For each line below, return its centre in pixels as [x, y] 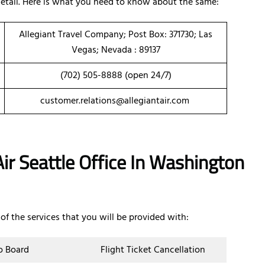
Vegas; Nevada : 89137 [116, 51]
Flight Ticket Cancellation [153, 251]
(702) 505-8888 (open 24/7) [116, 76]
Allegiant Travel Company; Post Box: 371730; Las [116, 35]
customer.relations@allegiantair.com [116, 101]
